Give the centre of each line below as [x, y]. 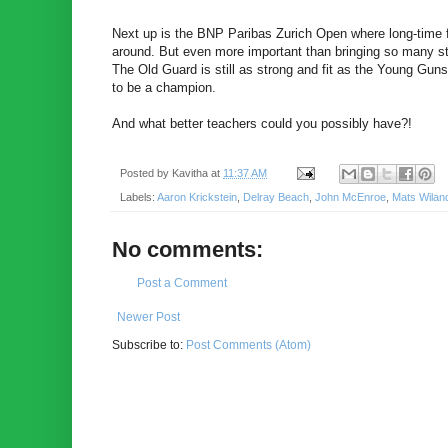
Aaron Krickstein [197, 196]
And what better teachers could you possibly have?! [262, 124]
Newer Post [148, 316]
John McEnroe [350, 196]
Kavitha [190, 172]
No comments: [187, 249]
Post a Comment [182, 282]
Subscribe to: [149, 344]
